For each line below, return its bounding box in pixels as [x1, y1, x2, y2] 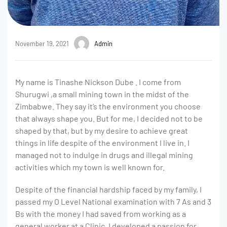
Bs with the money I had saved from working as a [15, 209, 186, 219]
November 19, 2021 [15, 39, 69, 48]
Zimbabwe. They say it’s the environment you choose [15, 101, 201, 111]
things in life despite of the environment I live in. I [15, 138, 190, 148]
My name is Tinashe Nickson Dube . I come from [15, 77, 181, 87]
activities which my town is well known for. [15, 162, 165, 172]
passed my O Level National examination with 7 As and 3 [15, 197, 211, 207]
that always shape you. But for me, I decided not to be [15, 113, 203, 124]
